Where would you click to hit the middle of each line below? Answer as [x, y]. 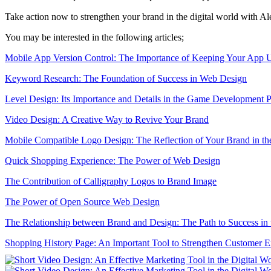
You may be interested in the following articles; [94, 37]
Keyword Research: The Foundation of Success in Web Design [126, 78]
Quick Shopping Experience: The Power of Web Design [113, 160]
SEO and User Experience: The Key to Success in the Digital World [135, 263]
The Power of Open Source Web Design [82, 201]
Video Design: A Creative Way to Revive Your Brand [107, 119]
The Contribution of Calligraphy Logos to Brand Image [111, 181]
